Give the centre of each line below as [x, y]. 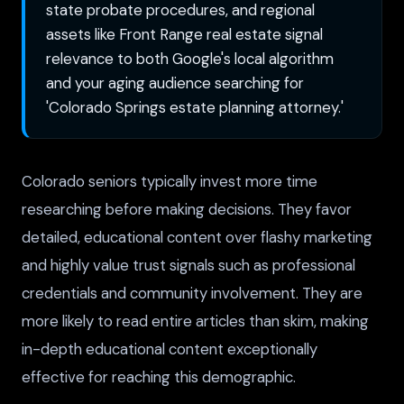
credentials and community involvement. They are [192, 293]
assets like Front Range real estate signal [185, 34]
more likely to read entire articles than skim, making [195, 321]
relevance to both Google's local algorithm [190, 58]
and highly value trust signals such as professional [188, 265]
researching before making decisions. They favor [187, 209]
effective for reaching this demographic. [159, 376]
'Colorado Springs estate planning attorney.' [195, 107]
